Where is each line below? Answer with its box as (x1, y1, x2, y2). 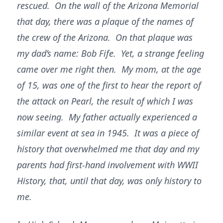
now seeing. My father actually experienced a (17, 111, 197, 123)
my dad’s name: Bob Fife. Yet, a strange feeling (17, 47, 204, 59)
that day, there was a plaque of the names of (17, 15, 194, 27)
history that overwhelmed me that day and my (17, 143, 199, 155)
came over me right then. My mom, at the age (17, 63, 201, 75)
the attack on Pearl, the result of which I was (17, 95, 193, 107)
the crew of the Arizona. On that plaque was (17, 31, 193, 43)
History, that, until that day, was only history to (17, 175, 202, 187)
